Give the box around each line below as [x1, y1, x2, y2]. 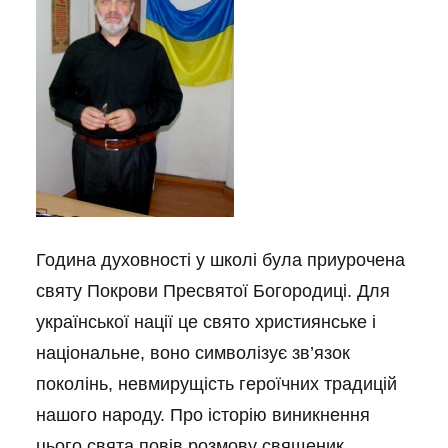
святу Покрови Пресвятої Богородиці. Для [36, 281, 390, 301]
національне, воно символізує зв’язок [36, 343, 350, 363]
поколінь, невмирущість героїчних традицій [36, 374, 397, 394]
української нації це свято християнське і [36, 312, 376, 332]
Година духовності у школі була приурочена [36, 250, 405, 270]
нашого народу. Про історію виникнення [36, 405, 370, 425]
